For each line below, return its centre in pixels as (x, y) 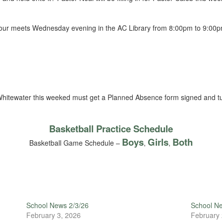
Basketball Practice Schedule (111, 129)
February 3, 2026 (53, 215)
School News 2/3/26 (57, 205)
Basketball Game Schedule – (76, 143)
